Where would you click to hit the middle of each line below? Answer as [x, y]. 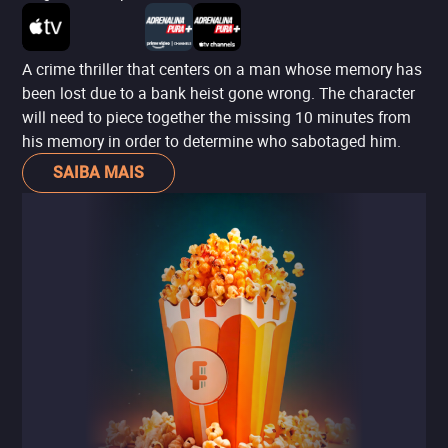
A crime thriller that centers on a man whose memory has [222, 69]
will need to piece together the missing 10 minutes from [216, 117]
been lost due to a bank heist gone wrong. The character [218, 93]
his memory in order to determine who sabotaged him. [211, 141]
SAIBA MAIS [98, 172]
